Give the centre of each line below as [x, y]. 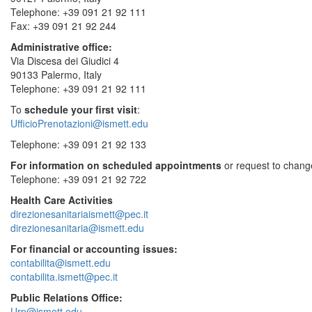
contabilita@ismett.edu [61, 263]
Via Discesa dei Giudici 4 [65, 61]
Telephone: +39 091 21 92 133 [78, 145]
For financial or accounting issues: [94, 249]
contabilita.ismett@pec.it [64, 277]
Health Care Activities [62, 200]
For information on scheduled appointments [116, 165]
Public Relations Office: [67, 298]
